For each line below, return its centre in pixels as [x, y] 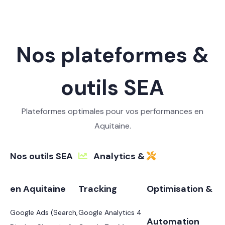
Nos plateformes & [113, 55]
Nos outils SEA [41, 156]
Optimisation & [180, 189]
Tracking [98, 189]
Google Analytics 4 [110, 213]
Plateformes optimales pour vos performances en [113, 111]
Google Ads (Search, [44, 213]
